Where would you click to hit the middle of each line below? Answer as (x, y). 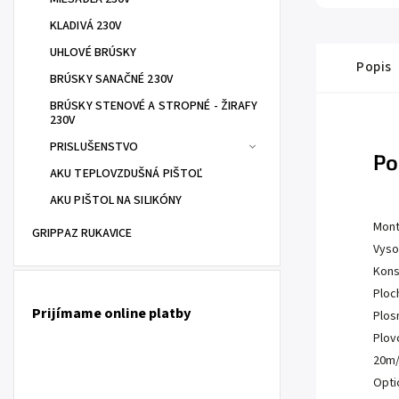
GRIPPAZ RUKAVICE (82, 233)
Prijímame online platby (112, 314)
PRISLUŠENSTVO (94, 147)
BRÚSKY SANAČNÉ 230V (111, 79)
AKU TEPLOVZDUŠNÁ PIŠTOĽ (126, 174)
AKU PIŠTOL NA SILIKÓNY (116, 200)
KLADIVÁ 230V (86, 26)
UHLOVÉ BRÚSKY (94, 53)
